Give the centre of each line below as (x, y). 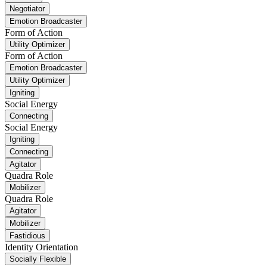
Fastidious (27, 235)
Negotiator (27, 8)
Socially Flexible (38, 259)
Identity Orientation (41, 247)
